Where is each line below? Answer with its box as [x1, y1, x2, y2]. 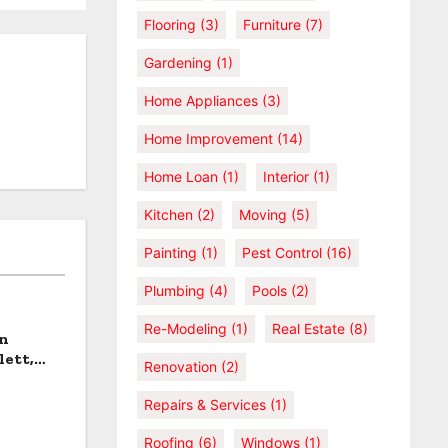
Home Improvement [144, 130, 273, 147]
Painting [144, 244, 197, 261]
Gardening [144, 54, 212, 71]
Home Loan [144, 168, 218, 185]
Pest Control [242, 244, 322, 261]
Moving [239, 206, 287, 223]
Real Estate [272, 320, 345, 337]
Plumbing [144, 282, 205, 299]
